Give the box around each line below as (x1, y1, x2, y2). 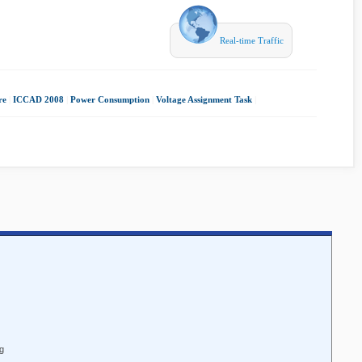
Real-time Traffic (217, 36, 284, 45)
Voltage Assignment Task (156, 95, 252, 104)
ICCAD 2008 (13, 95, 64, 104)
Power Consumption (70, 95, 149, 104)
